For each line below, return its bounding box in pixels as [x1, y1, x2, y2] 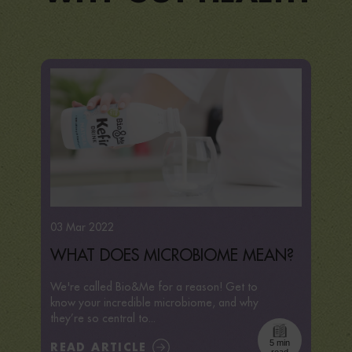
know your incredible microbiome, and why [50, 295, 259, 310]
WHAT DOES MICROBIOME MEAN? [50, 245, 295, 266]
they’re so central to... [50, 311, 156, 326]
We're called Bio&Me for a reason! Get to [50, 280, 258, 295]
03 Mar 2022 [50, 220, 115, 235]
